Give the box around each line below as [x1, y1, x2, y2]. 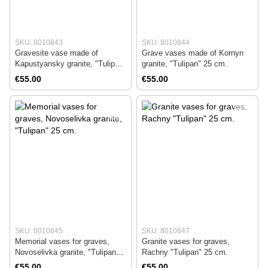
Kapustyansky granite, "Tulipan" [15, 59, 126, 69]
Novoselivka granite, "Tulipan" [15, 247, 119, 257]
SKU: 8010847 [142, 226, 190, 235]
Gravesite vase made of [15, 48, 98, 58]
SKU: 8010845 [15, 226, 63, 235]
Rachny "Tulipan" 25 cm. [142, 247, 228, 257]
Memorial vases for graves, [15, 236, 109, 246]
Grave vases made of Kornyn [142, 48, 243, 58]
